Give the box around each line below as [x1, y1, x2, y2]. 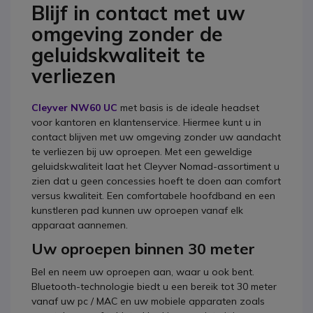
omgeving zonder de [31, 22, 223, 46]
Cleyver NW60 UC [31, 101, 117, 114]
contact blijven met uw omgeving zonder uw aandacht [31, 131, 281, 143]
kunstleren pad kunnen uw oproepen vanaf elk [31, 204, 243, 217]
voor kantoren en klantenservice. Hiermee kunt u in [31, 116, 261, 129]
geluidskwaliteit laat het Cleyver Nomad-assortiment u [31, 160, 279, 173]
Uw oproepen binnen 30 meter [31, 239, 255, 259]
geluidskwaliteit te [31, 43, 205, 67]
